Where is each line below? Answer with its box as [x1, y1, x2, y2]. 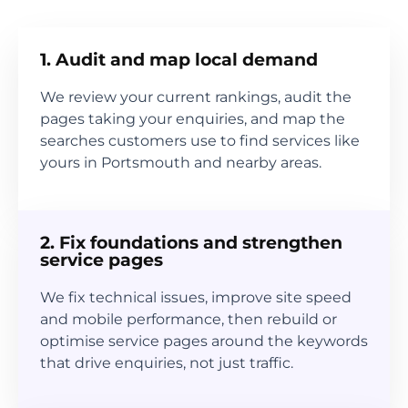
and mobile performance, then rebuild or [40, 311, 337, 329]
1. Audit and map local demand [40, 48, 318, 70]
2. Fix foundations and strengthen [40, 232, 342, 254]
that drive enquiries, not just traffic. [40, 354, 293, 372]
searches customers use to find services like [40, 131, 360, 149]
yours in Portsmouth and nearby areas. [40, 153, 321, 171]
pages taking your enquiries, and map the [40, 109, 345, 127]
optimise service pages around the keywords [40, 332, 368, 351]
